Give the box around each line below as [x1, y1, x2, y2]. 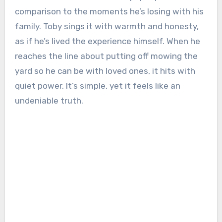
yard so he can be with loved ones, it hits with [14, 66, 195, 76]
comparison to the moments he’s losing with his [14, 6, 204, 16]
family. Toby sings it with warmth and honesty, [14, 21, 199, 31]
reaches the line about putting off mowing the [14, 51, 198, 61]
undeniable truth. [14, 96, 83, 106]
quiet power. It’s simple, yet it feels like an [14, 81, 180, 91]
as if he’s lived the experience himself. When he [14, 36, 200, 46]
